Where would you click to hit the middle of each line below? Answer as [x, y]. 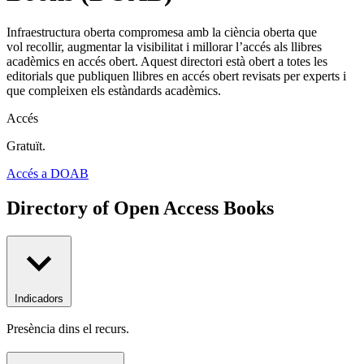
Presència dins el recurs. [68, 329]
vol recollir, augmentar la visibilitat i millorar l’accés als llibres [164, 46]
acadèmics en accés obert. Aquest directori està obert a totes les [167, 61]
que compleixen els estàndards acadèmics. [114, 90]
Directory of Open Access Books [140, 208]
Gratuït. [26, 145]
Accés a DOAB [48, 173]
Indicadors [39, 298]
